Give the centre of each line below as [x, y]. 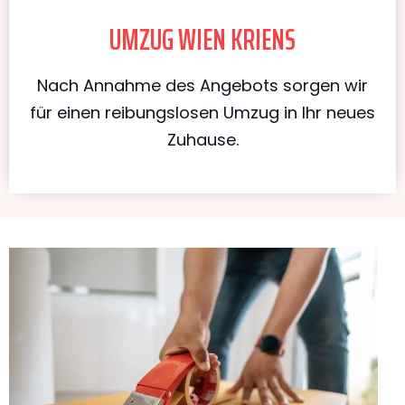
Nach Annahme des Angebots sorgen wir [202, 85]
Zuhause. [202, 139]
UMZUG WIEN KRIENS [202, 39]
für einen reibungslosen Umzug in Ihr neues [202, 112]
